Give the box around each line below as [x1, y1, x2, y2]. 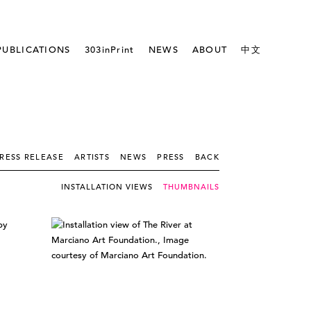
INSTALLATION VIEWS [61, 182, 153, 192]
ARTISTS [74, 152, 110, 162]
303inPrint [84, 44, 135, 56]
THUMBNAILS [163, 182, 219, 192]
